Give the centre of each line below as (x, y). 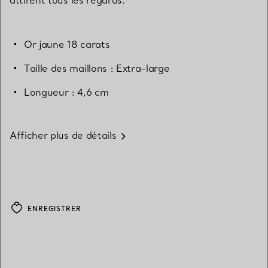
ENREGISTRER (54, 208)
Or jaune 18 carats (67, 44)
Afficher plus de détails (63, 135)
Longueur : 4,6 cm (66, 92)
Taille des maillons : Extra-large (97, 68)
